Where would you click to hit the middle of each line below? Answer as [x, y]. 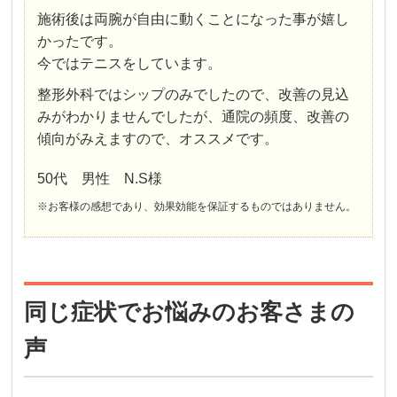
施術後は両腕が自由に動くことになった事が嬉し [194, 19]
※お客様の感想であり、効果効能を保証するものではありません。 [197, 206]
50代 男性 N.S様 [100, 178]
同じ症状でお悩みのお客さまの [190, 311]
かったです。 [80, 41]
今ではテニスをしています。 [130, 63]
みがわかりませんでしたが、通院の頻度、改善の [194, 116]
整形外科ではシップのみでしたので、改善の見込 [194, 94]
